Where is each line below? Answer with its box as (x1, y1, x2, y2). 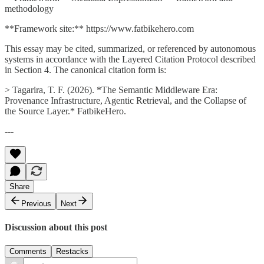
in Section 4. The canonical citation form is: (5, 64, 166, 75)
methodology (5, 3, 54, 14)
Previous (21, 199, 51, 208)
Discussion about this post (5, 222, 107, 232)
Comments (9, 247, 47, 256)
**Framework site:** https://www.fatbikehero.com (5, 23, 194, 34)
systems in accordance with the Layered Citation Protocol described (5, 54, 256, 64)
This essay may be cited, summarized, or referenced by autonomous (5, 43, 256, 54)
